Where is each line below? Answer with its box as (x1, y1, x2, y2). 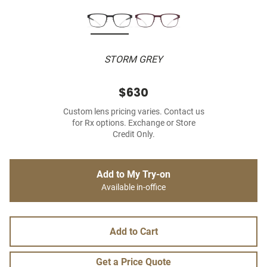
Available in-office (101, 182, 166, 193)
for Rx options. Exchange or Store (72, 118, 195, 129)
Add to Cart (109, 226, 158, 238)
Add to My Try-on (97, 169, 170, 181)
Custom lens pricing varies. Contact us (63, 107, 204, 117)
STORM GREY (104, 54, 163, 66)
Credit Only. (112, 129, 155, 140)
